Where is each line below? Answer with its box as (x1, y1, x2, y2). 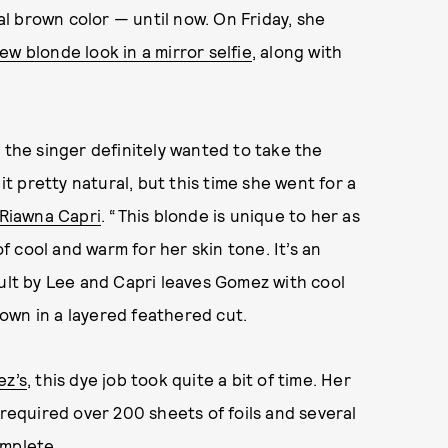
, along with (251, 41, 343, 61)
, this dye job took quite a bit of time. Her (27, 369, 351, 389)
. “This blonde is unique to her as (101, 205, 360, 225)
